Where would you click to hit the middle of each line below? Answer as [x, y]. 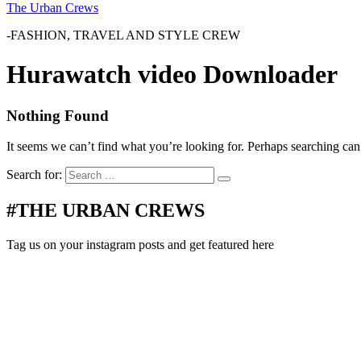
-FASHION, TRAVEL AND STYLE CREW [123, 35]
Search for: [34, 175]
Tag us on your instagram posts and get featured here [140, 245]
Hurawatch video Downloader [172, 75]
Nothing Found [58, 115]
